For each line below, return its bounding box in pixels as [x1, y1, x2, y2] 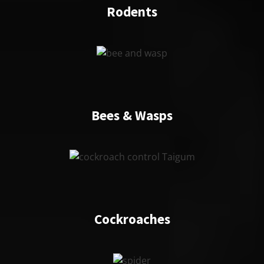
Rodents [107, 3, 157, 20]
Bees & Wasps [91, 107, 173, 124]
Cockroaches [94, 210, 170, 227]
